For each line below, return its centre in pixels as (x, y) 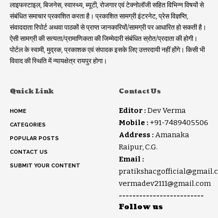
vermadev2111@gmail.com (165, 183)
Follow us (141, 207)
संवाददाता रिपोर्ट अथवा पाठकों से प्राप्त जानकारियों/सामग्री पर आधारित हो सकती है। (108, 27)
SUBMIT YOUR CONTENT (45, 165)
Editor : (132, 110)
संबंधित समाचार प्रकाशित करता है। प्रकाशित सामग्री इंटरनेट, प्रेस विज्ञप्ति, (99, 16)
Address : (137, 135)
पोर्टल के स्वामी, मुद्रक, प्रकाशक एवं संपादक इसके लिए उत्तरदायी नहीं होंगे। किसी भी (107, 50)
